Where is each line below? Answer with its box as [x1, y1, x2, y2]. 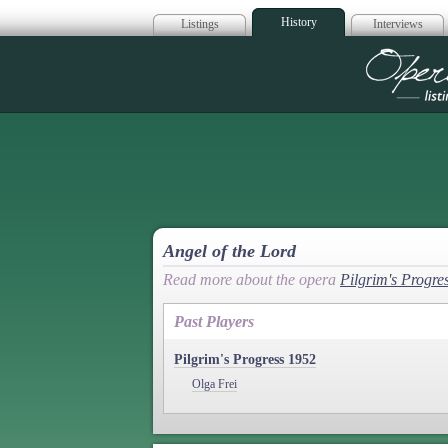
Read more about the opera [163, 271, 340, 288]
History [280, 15, 317, 29]
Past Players [174, 312, 254, 330]
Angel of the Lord [163, 241, 296, 261]
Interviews [372, 17, 423, 31]
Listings [180, 17, 219, 31]
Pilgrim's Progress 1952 [174, 351, 316, 367]
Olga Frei [192, 376, 237, 391]
